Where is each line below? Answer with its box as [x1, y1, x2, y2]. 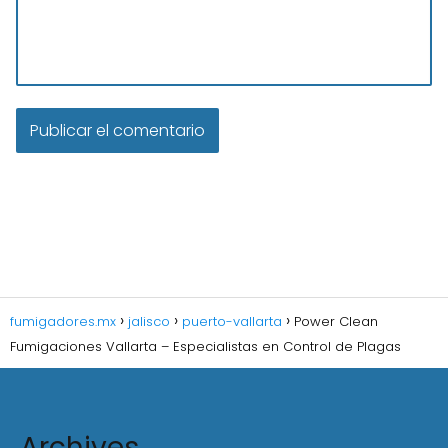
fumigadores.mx [10, 312, 116, 331]
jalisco [128, 312, 170, 331]
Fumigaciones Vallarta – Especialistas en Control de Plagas [10, 337, 401, 356]
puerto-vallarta [182, 312, 282, 331]
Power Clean [294, 312, 378, 331]
